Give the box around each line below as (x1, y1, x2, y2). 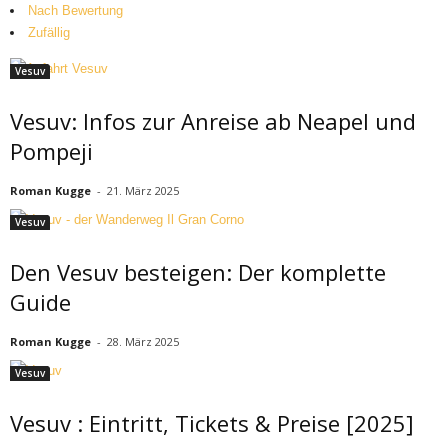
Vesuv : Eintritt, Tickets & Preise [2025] (10, 408, 414, 438)
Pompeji (10, 136, 93, 166)
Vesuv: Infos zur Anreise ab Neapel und (10, 106, 416, 136)
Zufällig (28, 25, 70, 40)
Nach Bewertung (28, 3, 123, 18)
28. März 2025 (107, 334, 179, 349)
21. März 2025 (107, 183, 179, 198)
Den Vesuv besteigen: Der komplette (10, 257, 386, 287)
